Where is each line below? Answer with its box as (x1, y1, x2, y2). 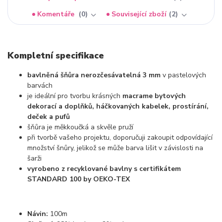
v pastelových (161, 70, 206, 80)
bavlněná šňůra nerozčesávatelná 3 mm (27, 70, 161, 80)
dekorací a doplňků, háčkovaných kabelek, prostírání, (27, 101, 209, 111)
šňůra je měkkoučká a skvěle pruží (27, 122, 133, 132)
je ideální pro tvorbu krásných (27, 91, 122, 101)
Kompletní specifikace (7, 50, 104, 62)
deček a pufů (27, 111, 70, 121)
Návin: (27, 209, 48, 219)
